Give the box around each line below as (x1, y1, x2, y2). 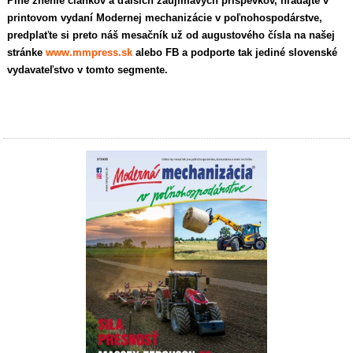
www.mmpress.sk (46, 46, 133, 58)
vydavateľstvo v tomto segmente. (7, 63, 169, 76)
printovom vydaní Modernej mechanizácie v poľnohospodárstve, (7, 11, 323, 24)
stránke (7, 46, 46, 58)
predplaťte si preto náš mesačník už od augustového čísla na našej (7, 28, 336, 41)
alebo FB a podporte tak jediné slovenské (132, 46, 338, 58)
